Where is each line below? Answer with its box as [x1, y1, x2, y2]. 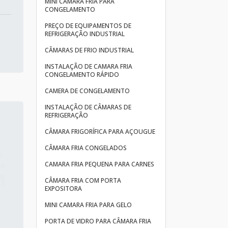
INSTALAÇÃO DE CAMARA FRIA [45, 62, 132, 71]
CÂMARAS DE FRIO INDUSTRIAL [45, 46, 134, 54]
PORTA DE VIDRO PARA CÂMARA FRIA [45, 217, 151, 225]
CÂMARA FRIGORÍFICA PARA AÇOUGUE [45, 127, 155, 136]
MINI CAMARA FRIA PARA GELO [45, 201, 132, 209]
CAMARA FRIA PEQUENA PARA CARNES [45, 160, 154, 168]
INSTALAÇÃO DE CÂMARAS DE [45, 103, 131, 111]
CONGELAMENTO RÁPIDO [45, 70, 119, 79]
